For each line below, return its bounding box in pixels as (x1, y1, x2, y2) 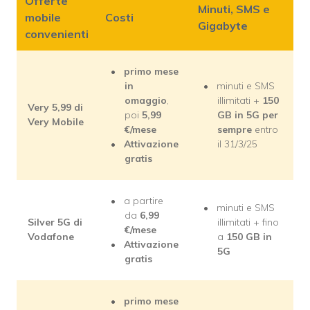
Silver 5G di (28, 216, 82, 229)
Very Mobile (28, 116, 84, 129)
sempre (217, 123, 255, 136)
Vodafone (28, 230, 74, 244)
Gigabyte (198, 19, 248, 33)
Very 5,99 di (28, 101, 83, 114)
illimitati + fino (217, 216, 279, 229)
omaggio (125, 94, 167, 107)
